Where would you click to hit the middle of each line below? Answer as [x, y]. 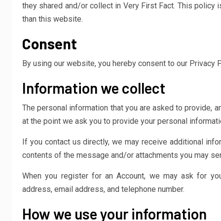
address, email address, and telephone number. [103, 189]
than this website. [53, 19]
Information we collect [94, 88]
